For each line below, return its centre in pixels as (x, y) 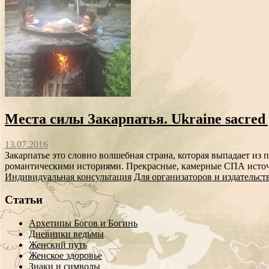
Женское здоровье (65, 256)
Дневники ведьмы (66, 234)
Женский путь (58, 245)
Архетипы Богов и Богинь (83, 223)
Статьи (24, 200)
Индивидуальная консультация (68, 177)
